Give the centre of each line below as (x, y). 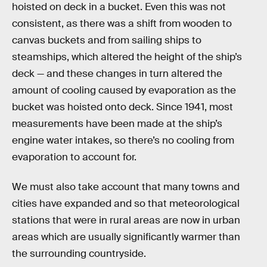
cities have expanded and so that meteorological (126, 203)
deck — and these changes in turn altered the (117, 74)
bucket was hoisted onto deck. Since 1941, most (122, 107)
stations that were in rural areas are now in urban (126, 220)
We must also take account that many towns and (126, 187)
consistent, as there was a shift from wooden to (122, 24)
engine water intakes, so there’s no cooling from (123, 141)
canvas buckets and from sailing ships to (107, 41)
